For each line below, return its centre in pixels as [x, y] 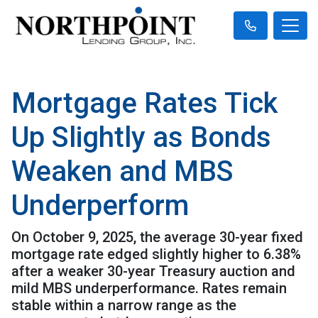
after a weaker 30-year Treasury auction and [153, 271]
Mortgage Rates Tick [144, 103]
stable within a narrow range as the [124, 305]
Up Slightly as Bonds [141, 137]
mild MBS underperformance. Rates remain [149, 288]
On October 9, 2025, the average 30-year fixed [157, 237]
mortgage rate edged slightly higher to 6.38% [156, 254]
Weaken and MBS [122, 171]
